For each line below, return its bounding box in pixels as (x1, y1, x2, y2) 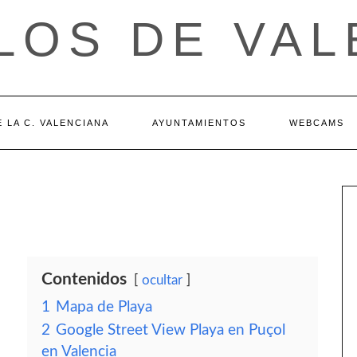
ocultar (142, 273, 182, 287)
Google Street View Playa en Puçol (56, 323, 285, 338)
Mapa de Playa (56, 300, 152, 315)
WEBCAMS (289, 118, 344, 127)
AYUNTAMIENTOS (152, 118, 246, 127)
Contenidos (41, 271, 127, 288)
